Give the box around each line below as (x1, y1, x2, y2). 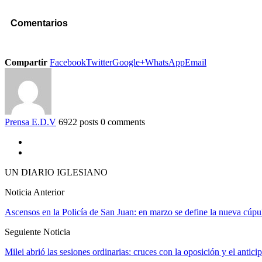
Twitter (86, 57, 112, 68)
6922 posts (58, 117, 98, 127)
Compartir (5, 57, 47, 68)
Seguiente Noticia (5, 227, 70, 237)
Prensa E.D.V (5, 117, 56, 127)
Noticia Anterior (5, 187, 64, 198)
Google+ (112, 57, 145, 68)
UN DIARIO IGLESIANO (5, 167, 108, 178)
